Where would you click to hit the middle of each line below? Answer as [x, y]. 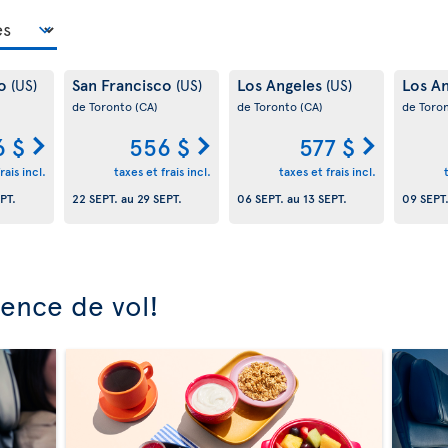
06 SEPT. [260, 198]
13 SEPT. [324, 198]
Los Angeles [281, 83]
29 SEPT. [159, 198]
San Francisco [123, 83]
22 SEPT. [94, 198]
